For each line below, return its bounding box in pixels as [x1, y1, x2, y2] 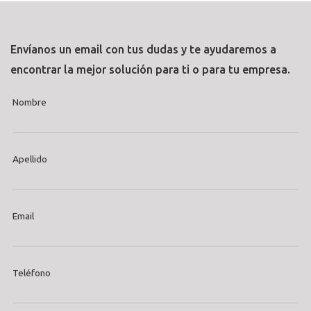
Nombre [12, 96, 47, 108]
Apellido [12, 153, 47, 165]
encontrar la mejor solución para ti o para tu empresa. [10, 63, 290, 76]
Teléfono [12, 267, 51, 279]
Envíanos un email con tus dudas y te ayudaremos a [10, 43, 276, 56]
